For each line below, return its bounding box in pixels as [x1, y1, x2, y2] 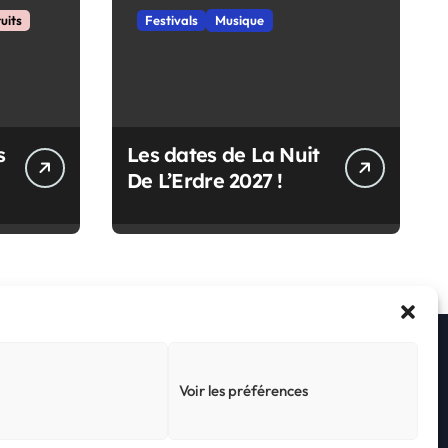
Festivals [145, 12, 198, 29]
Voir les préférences [179, 381, 308, 400]
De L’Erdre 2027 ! [127, 168, 283, 194]
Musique [215, 12, 264, 29]
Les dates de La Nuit [127, 142, 320, 168]
